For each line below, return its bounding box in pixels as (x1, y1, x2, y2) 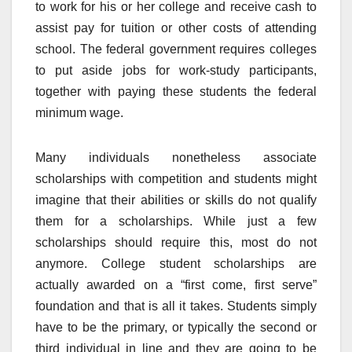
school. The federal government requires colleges (35, 42, 317, 57)
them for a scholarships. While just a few (35, 214, 317, 229)
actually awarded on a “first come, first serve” (35, 278, 317, 292)
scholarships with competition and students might (35, 172, 317, 186)
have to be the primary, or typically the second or (35, 321, 317, 335)
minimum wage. (35, 106, 123, 120)
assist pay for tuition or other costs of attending (35, 21, 317, 35)
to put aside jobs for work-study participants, (35, 64, 317, 78)
